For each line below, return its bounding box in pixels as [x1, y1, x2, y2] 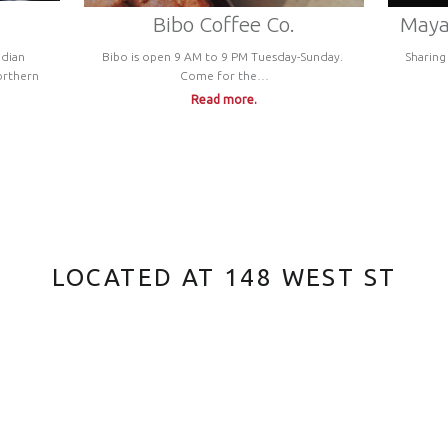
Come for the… [179, 69, 269, 83]
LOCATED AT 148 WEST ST [51, 264, 397, 292]
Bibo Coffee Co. [153, 12, 295, 37]
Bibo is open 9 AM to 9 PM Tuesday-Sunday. [102, 50, 346, 64]
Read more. [191, 93, 257, 107]
